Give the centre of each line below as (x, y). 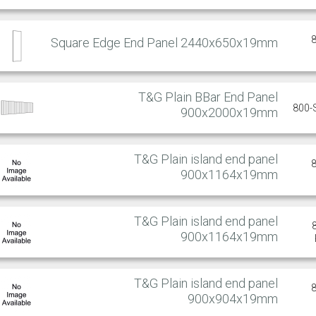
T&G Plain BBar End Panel (208, 97)
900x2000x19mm (229, 112)
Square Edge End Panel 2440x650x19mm (164, 42)
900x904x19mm (233, 298)
